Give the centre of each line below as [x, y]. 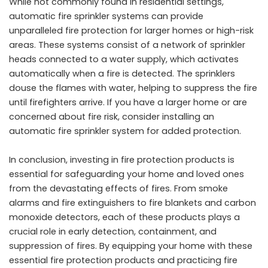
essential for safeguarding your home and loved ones [127, 174]
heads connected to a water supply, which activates [124, 59]
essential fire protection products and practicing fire [123, 260]
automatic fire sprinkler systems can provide [106, 16]
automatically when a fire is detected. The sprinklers [122, 73]
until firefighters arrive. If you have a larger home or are [128, 102]
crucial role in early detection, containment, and [113, 231]
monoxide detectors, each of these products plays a [124, 217]
